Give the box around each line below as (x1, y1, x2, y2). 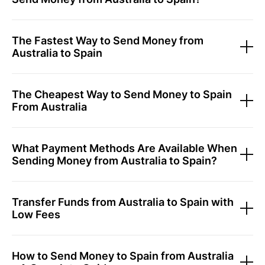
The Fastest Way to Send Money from (12, 34, 203, 47)
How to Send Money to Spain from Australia (12, 250, 234, 262)
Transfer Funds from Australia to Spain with (12, 196, 234, 208)
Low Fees (12, 208, 60, 221)
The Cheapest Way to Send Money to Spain (12, 88, 232, 101)
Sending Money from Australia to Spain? (12, 154, 217, 167)
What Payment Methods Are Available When (12, 142, 237, 154)
